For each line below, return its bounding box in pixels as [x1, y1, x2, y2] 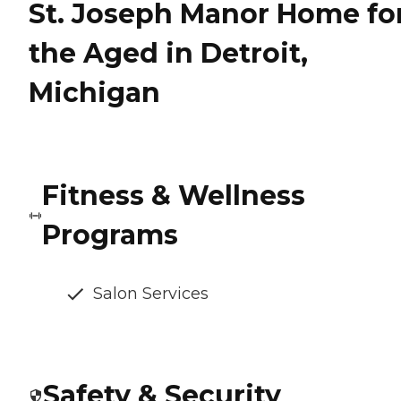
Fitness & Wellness [42, 179, 306, 213]
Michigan [29, 76, 160, 110]
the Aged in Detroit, [29, 37, 308, 71]
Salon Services [93, 284, 209, 304]
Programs [42, 218, 179, 252]
